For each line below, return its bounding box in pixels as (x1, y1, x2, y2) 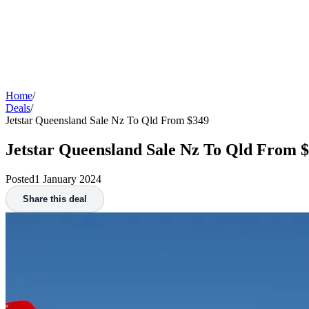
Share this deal (23, 193, 87, 204)
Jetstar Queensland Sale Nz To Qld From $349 (6, 114, 209, 126)
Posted (6, 172, 34, 185)
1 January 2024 (34, 172, 101, 185)
